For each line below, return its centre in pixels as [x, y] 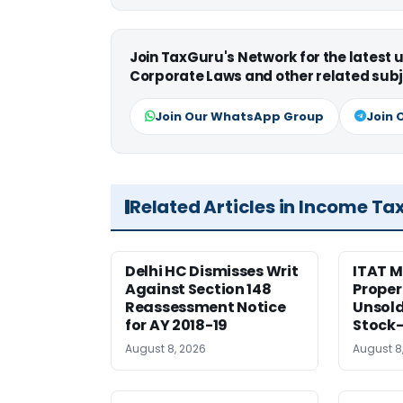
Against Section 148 [198, 290]
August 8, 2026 [166, 349]
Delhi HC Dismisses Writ [212, 272]
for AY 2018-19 [176, 326]
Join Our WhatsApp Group [239, 117]
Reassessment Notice [206, 308]
